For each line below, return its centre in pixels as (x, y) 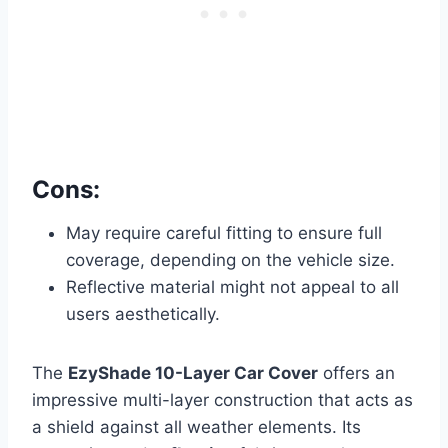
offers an (356, 373)
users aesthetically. (143, 314)
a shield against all (109, 427)
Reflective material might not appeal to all (232, 287)
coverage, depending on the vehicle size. (230, 260)
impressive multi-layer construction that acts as (222, 400)
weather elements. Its (274, 427)
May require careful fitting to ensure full (224, 233)
